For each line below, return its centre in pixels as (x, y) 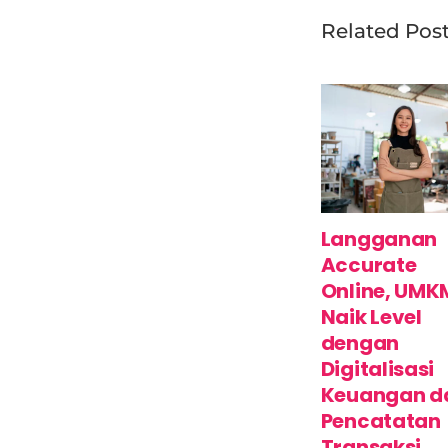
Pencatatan (380, 421)
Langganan (379, 239)
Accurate (368, 265)
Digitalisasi (377, 369)
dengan (359, 343)
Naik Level (371, 317)
